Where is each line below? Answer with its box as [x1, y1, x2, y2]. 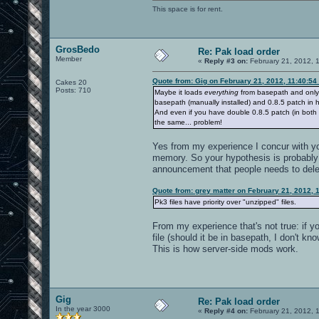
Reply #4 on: [204, 306, 248, 315]
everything [204, 88, 239, 96]
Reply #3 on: [204, 56, 248, 65]
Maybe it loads [155, 88, 204, 96]
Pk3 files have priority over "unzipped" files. [155, 197, 296, 206]
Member [56, 54, 82, 63]
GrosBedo [56, 43, 100, 55]
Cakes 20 [56, 78, 87, 86]
